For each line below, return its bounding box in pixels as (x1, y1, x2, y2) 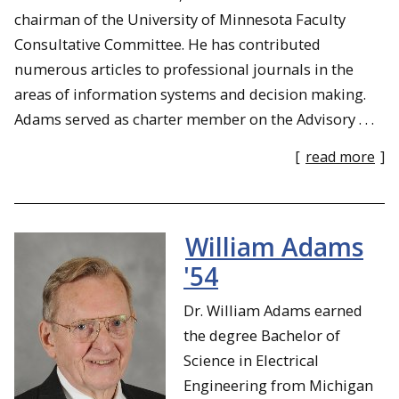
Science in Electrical (183, 349, 319, 370)
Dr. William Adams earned (183, 299, 362, 321)
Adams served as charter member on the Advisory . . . (14, 108, 374, 129)
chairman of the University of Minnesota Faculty (14, 8, 346, 29)
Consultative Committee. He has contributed (14, 33, 321, 54)
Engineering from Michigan (183, 374, 373, 395)
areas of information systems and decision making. (14, 83, 366, 104)
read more (305, 147, 375, 167)
